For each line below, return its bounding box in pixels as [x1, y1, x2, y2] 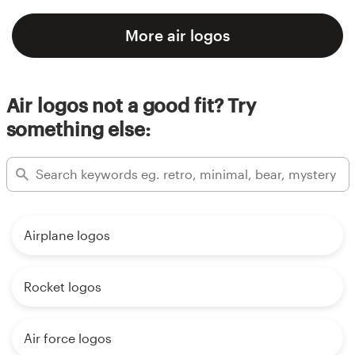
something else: [6, 116, 151, 140]
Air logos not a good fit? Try [6, 93, 257, 116]
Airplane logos [24, 227, 110, 242]
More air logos [125, 25, 230, 44]
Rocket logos [24, 278, 101, 294]
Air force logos [24, 330, 112, 345]
